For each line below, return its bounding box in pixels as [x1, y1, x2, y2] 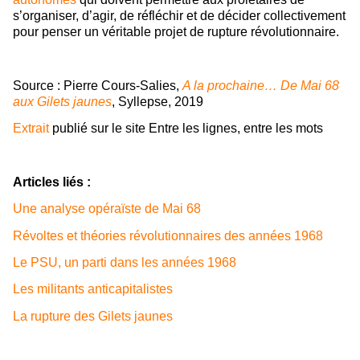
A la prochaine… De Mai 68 [182, 79, 339, 93]
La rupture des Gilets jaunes [13, 309, 173, 323]
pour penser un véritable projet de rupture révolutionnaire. [13, 25, 339, 39]
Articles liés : [13, 175, 91, 190]
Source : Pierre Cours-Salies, [13, 79, 182, 93]
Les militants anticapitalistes [13, 282, 173, 297]
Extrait [13, 121, 49, 136]
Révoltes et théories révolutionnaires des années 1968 [13, 228, 323, 243]
